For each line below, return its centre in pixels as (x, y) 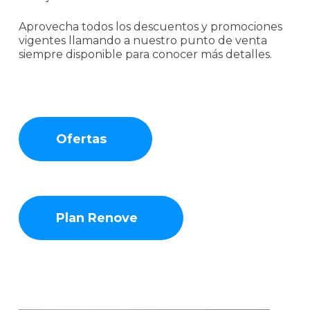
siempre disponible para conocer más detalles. (145, 55)
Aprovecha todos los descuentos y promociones (150, 27)
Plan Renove (97, 218)
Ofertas (81, 139)
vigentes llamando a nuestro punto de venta (143, 41)
